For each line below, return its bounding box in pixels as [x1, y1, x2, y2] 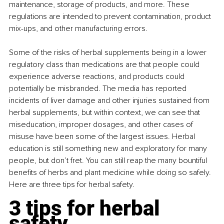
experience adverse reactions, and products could [9, 71, 186, 82]
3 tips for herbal [9, 196, 165, 221]
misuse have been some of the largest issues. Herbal [9, 131, 197, 142]
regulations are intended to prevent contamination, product [9, 11, 213, 22]
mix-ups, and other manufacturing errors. [9, 23, 147, 34]
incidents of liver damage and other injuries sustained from [9, 95, 211, 106]
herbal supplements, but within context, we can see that [9, 107, 202, 118]
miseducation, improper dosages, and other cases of [9, 119, 195, 130]
